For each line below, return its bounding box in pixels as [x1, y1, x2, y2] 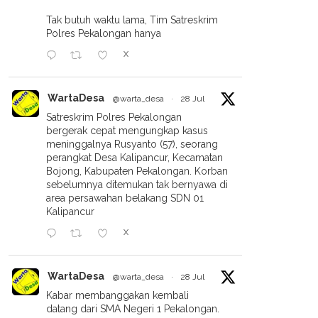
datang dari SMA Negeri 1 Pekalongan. [46, 303, 219, 314]
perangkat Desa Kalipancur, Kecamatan [46, 152, 223, 163]
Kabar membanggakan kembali [46, 290, 189, 301]
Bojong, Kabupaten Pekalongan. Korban [46, 165, 228, 177]
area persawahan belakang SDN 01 [46, 192, 204, 204]
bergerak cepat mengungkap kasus [46, 125, 208, 136]
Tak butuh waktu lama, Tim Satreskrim [46, 14, 218, 26]
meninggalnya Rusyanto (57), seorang [46, 138, 218, 150]
